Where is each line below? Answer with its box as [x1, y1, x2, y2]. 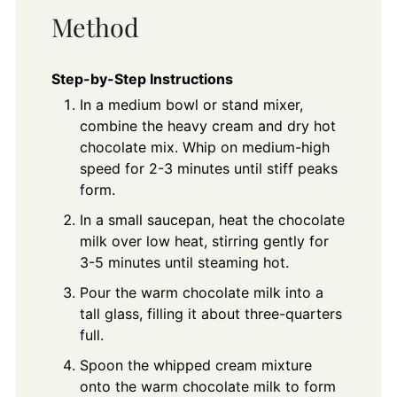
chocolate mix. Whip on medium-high [79, 137, 330, 156]
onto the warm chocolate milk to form [79, 377, 336, 395]
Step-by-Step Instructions [51, 69, 233, 88]
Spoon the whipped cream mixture [79, 355, 312, 374]
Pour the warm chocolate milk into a [79, 283, 323, 301]
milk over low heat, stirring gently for [79, 231, 329, 250]
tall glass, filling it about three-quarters [79, 304, 342, 323]
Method [51, 10, 139, 44]
